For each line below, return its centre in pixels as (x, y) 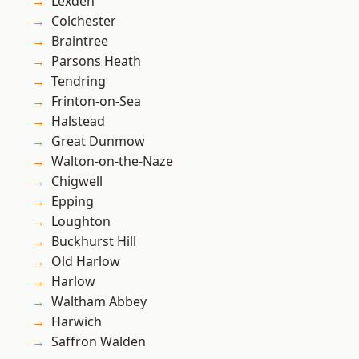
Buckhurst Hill (94, 242)
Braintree (80, 41)
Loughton (81, 222)
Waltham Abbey (99, 302)
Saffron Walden (99, 342)
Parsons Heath (96, 61)
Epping (73, 202)
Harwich (77, 322)
